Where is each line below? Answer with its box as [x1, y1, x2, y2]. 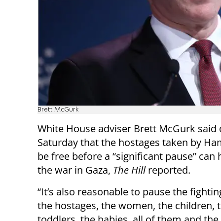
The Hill [113, 163, 146, 177]
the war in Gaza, [37, 163, 113, 177]
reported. [146, 163, 190, 177]
